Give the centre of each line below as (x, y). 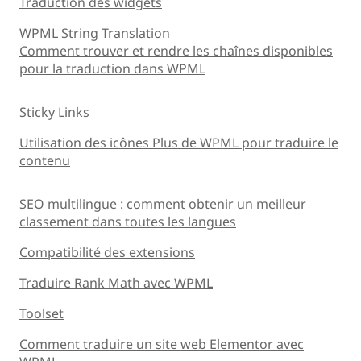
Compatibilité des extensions (107, 252)
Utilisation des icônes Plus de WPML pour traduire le (179, 142)
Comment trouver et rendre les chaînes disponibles (176, 50)
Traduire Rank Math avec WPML (116, 282)
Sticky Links (54, 112)
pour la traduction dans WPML (112, 68)
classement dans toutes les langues (128, 221)
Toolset (41, 313)
